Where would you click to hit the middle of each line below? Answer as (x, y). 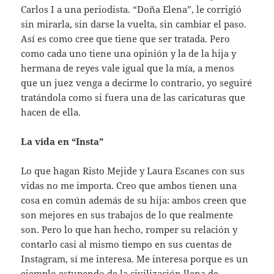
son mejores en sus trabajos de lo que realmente (127, 215)
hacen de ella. (51, 112)
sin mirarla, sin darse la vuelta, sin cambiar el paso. (134, 24)
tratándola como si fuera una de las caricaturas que (133, 98)
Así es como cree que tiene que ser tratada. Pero (126, 39)
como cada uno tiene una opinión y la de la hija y (129, 54)
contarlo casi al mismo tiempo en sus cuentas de (127, 244)
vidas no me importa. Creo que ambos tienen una (129, 186)
